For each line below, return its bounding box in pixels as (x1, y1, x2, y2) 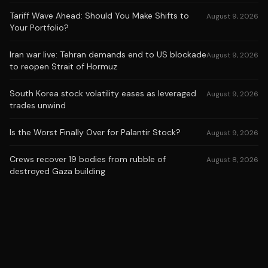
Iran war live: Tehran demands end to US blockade (10, 49, 206, 60)
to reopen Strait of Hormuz (10, 61, 117, 72)
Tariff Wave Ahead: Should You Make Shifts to (10, 10, 189, 21)
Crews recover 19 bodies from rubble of (10, 154, 166, 165)
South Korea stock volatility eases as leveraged (10, 88, 196, 99)
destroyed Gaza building (10, 166, 105, 176)
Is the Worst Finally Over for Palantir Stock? (10, 127, 181, 138)
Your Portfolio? (10, 22, 69, 33)
